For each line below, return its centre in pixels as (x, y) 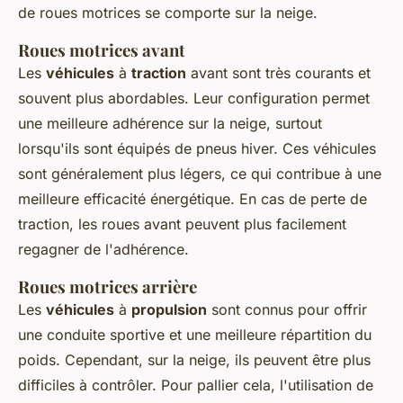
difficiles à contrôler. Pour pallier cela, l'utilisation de (196, 385)
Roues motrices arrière (107, 287)
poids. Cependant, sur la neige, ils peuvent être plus (194, 360)
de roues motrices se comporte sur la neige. (168, 13)
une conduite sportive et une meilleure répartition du (195, 335)
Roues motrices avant (102, 50)
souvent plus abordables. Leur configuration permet (194, 99)
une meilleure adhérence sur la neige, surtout (170, 124)
